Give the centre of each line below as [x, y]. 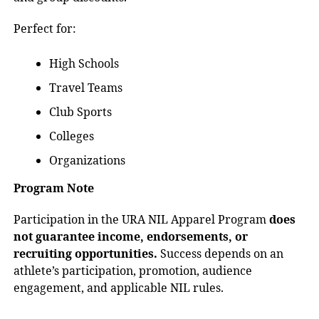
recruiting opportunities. [85, 253]
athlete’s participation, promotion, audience [132, 271]
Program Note [53, 188]
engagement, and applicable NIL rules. [118, 288]
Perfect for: [45, 28]
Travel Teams [85, 88]
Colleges [71, 136]
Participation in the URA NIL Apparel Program [141, 219]
